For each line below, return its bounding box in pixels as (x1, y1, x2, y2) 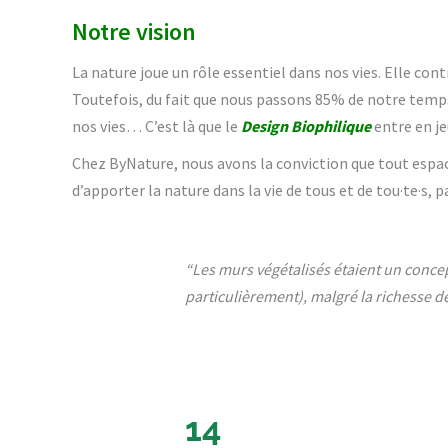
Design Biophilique (241, 116, 371, 136)
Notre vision (72, 16, 196, 47)
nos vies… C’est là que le (72, 116, 241, 136)
